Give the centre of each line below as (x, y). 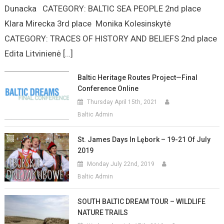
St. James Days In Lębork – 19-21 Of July (144, 139)
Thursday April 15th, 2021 (122, 102)
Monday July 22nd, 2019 (121, 164)
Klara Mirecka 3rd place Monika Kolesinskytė (89, 23)
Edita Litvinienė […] (38, 53)
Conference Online (108, 88)
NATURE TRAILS (103, 212)
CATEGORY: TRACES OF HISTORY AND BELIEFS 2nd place (111, 38)
